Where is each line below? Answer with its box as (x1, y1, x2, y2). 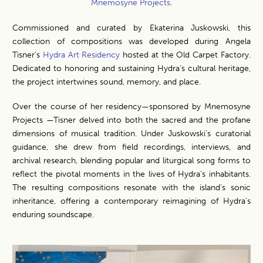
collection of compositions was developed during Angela (12, 36, 251, 47)
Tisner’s (12, 50, 43, 60)
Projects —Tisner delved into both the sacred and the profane (12, 114, 251, 125)
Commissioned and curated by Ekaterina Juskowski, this (12, 23, 251, 33)
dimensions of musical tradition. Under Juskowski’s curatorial (12, 128, 251, 139)
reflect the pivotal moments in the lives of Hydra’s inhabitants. (12, 168, 251, 179)
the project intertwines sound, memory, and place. (12, 77, 201, 87)
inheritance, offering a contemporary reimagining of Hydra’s (12, 195, 251, 206)
